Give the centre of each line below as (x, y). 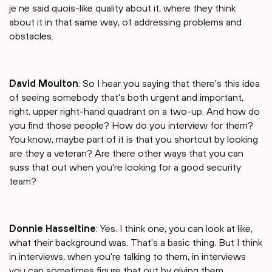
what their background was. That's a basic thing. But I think (136, 243)
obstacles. (31, 36)
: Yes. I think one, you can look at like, (174, 229)
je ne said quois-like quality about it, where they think (122, 8)
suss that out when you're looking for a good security (125, 167)
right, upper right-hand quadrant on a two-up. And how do (134, 111)
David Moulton (44, 83)
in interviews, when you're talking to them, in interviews (127, 257)
